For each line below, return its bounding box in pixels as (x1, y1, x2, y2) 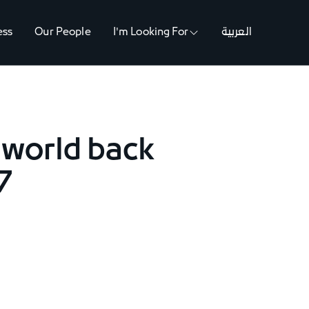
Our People (34, 25, 91, 39)
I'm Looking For (112, 25, 188, 39)
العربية (221, 25, 252, 39)
